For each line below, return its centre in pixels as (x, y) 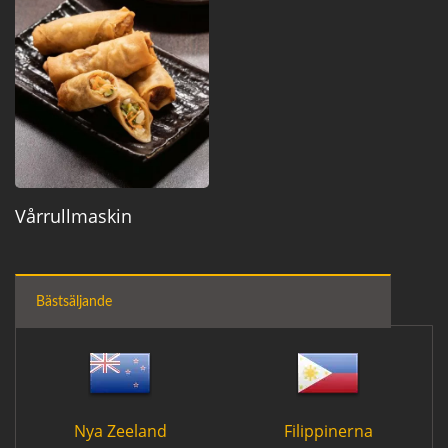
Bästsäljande (74, 301)
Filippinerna (328, 430)
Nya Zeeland (120, 430)
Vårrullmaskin (73, 215)
